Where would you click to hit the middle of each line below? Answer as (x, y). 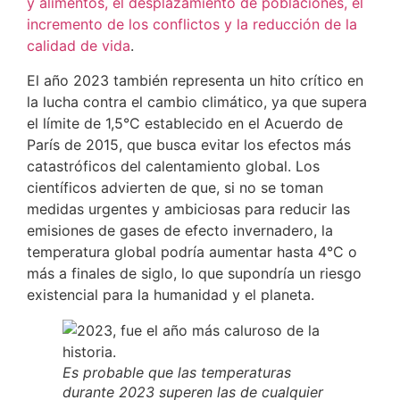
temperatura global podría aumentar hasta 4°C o (192, 251)
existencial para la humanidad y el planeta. (171, 294)
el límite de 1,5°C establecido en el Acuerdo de (185, 123)
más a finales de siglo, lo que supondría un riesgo (194, 273)
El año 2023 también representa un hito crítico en (195, 80)
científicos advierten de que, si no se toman (175, 187)
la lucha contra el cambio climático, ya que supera (197, 101)
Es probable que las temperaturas (177, 372)
